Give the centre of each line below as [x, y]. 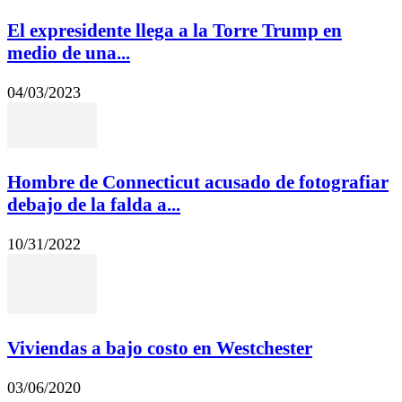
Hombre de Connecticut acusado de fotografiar [198, 183]
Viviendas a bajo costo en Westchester [160, 349]
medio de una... [69, 52]
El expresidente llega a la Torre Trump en [175, 30]
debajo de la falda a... [94, 205]
